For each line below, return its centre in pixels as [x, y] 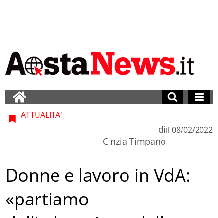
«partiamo [47, 199]
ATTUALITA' [41, 115]
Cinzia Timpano [134, 141]
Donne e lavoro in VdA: [98, 175]
